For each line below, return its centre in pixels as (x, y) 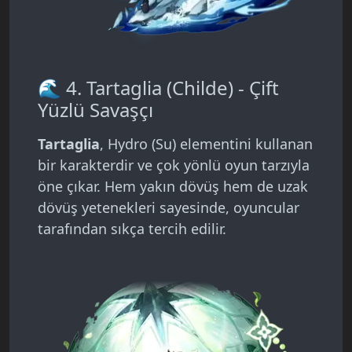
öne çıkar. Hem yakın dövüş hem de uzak (173, 187)
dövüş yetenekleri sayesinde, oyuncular (169, 208)
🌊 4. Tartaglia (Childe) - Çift (158, 88)
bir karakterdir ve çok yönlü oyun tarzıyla (174, 165)
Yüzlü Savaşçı (95, 110)
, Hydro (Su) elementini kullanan (206, 144)
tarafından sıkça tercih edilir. (132, 229)
